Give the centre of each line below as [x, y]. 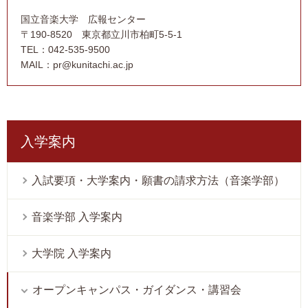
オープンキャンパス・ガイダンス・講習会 [137, 290]
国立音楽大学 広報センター [83, 20]
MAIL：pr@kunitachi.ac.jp [77, 65]
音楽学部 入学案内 [77, 217]
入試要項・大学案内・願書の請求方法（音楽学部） [158, 181]
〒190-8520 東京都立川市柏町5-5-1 [101, 35]
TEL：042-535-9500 [65, 50]
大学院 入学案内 [71, 254]
